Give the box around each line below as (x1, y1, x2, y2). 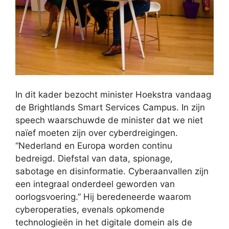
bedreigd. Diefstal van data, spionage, (15, 153, 173, 164)
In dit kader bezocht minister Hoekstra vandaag (15, 89, 211, 100)
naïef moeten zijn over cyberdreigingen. (15, 127, 178, 138)
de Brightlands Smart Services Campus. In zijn (15, 102, 205, 112)
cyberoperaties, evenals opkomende (15, 204, 165, 215)
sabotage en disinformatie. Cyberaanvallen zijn (15, 166, 209, 176)
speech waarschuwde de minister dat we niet (15, 114, 203, 125)
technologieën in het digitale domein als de (15, 217, 192, 227)
